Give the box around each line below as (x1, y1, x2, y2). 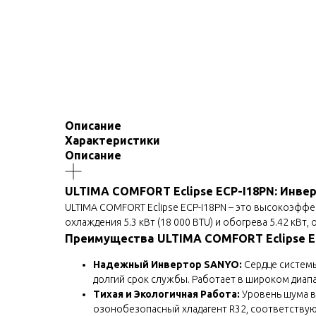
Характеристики (65, 133, 160, 147)
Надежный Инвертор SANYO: (93, 258, 242, 270)
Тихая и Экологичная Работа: (93, 288, 240, 300)
